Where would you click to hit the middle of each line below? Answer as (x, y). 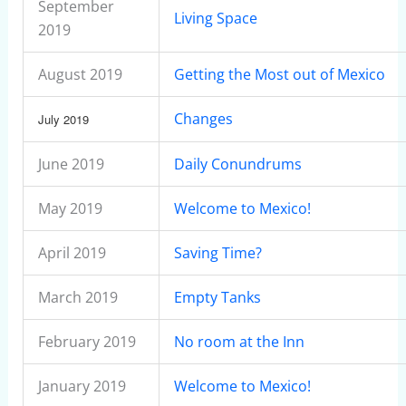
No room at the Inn (239, 342)
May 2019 (70, 208)
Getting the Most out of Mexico (279, 74)
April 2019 (72, 253)
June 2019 (71, 164)
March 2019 (77, 297)
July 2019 (63, 119)
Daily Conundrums (237, 164)
